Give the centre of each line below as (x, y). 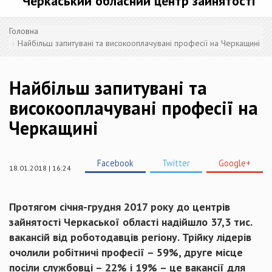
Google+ (235, 163)
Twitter (176, 163)
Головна (24, 31)
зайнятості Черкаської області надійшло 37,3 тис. (131, 222)
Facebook (115, 163)
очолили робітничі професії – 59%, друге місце (126, 252)
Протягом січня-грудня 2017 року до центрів (120, 207)
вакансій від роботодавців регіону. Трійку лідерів (130, 237)
